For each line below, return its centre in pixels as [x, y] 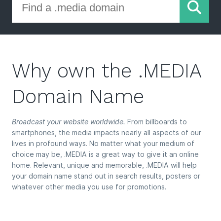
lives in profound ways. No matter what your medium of [103, 144]
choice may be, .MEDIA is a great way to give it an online [105, 154]
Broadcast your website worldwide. [69, 122]
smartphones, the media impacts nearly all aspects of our [107, 133]
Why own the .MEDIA [107, 71]
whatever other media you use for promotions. [89, 187]
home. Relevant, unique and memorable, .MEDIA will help [104, 165]
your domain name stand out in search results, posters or [106, 176]
